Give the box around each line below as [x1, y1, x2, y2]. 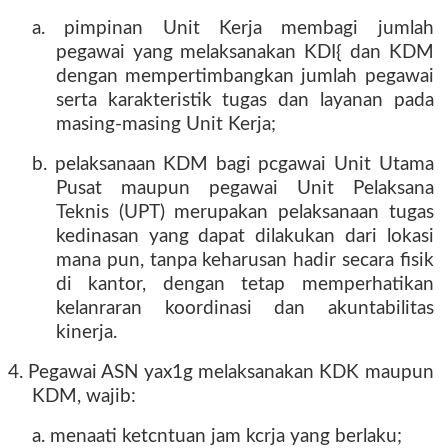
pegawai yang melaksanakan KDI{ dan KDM [56, 43, 434, 62]
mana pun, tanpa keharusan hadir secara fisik [56, 251, 434, 270]
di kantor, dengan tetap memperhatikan [56, 275, 434, 294]
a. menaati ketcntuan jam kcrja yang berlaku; [32, 427, 402, 446]
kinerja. [56, 323, 117, 342]
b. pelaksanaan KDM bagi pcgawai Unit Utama [32, 155, 434, 174]
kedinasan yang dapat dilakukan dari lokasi [56, 227, 434, 246]
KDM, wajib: [32, 387, 136, 406]
